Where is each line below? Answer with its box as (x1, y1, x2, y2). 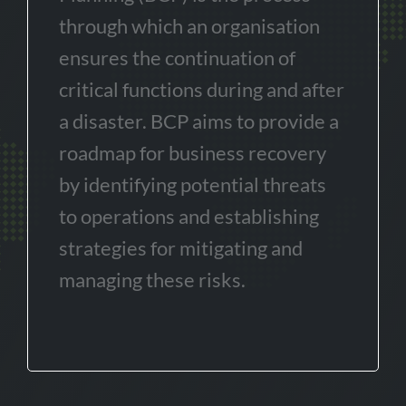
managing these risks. (59, 267, 246, 292)
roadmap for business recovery (59, 140, 326, 165)
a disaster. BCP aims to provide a (59, 109, 339, 133)
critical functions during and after (59, 77, 344, 101)
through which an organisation (59, 14, 320, 38)
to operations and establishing (59, 204, 319, 228)
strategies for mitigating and (59, 236, 303, 260)
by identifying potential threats (59, 172, 326, 197)
